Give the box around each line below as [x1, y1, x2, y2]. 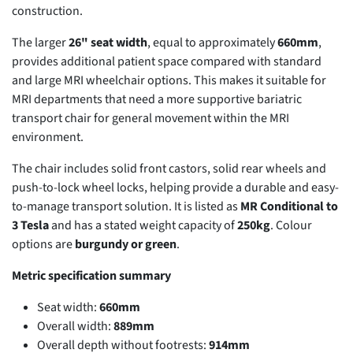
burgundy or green [75, 235, 176, 253]
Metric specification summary [12, 266, 171, 284]
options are [12, 235, 75, 253]
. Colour [270, 216, 312, 234]
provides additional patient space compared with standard [12, 52, 321, 70]
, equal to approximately [147, 33, 277, 51]
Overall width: [37, 317, 113, 335]
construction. [12, 2, 85, 20]
